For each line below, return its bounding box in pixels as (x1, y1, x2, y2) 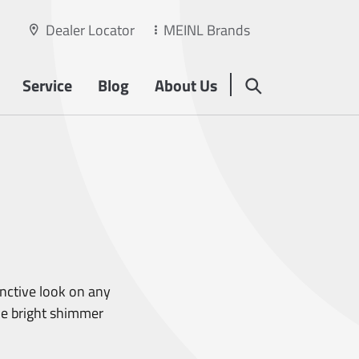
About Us (155, 73, 217, 98)
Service (22, 73, 72, 98)
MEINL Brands (163, 19, 250, 41)
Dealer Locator (46, 19, 135, 41)
